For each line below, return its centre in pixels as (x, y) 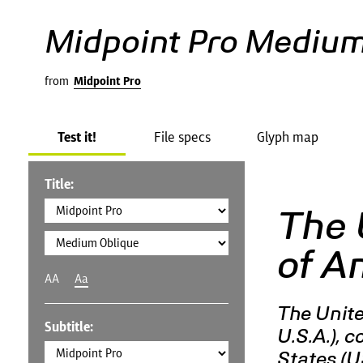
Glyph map (288, 137)
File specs (182, 137)
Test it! (77, 137)
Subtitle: (69, 327)
